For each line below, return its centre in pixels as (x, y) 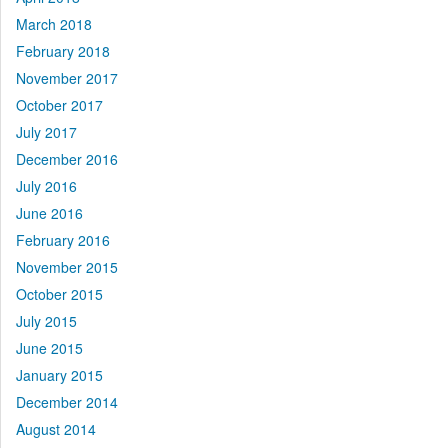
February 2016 (63, 240)
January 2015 (59, 375)
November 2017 (67, 78)
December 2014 (67, 402)
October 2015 (59, 294)
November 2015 (67, 267)
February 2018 (63, 51)
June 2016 (49, 213)
